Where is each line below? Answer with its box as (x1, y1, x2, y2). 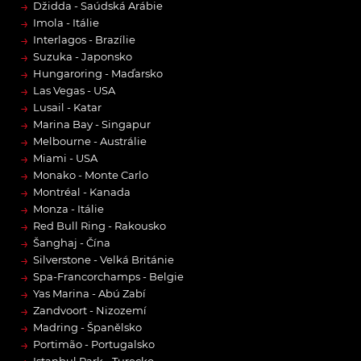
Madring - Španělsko (33, 321, 142, 334)
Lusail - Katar (33, 101, 102, 114)
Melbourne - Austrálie (33, 135, 147, 148)
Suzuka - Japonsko (33, 50, 132, 64)
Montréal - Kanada (33, 185, 131, 199)
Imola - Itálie (33, 16, 99, 30)
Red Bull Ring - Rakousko (33, 219, 166, 233)
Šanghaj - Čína (33, 236, 110, 250)
